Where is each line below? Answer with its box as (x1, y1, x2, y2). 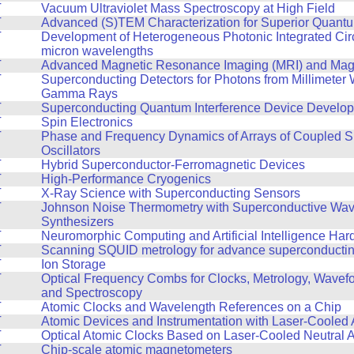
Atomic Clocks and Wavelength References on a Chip (40, 299, 341, 314)
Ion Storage (40, 257, 106, 271)
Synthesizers (40, 214, 114, 228)
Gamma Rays (40, 86, 118, 100)
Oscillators (40, 143, 100, 157)
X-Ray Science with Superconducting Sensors (40, 186, 300, 200)
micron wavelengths (40, 43, 153, 58)
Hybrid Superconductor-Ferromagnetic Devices (40, 157, 305, 171)
